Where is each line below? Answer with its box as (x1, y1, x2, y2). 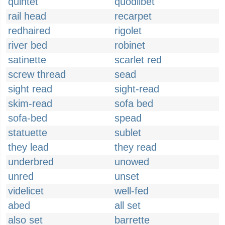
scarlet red (115, 54, 162, 65)
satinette (8, 54, 46, 65)
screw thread (8, 69, 66, 80)
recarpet (115, 11, 152, 22)
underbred (8, 156, 54, 167)
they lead (8, 142, 49, 153)
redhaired (8, 25, 50, 36)
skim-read (8, 98, 52, 109)
